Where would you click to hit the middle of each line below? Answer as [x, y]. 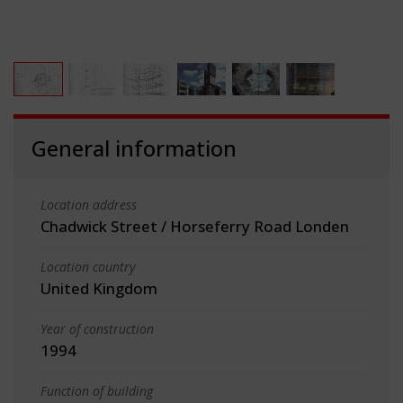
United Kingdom [99, 288]
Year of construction [97, 328]
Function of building [97, 390]
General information [134, 148]
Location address [89, 204]
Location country [88, 266]
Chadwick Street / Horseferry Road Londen [195, 226]
